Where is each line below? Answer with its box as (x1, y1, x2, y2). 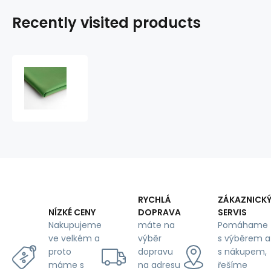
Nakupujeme (48, 219, 102, 232)
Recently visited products (12, 13, 201, 33)
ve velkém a (48, 232, 100, 245)
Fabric (76, 69, 107, 83)
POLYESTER (76, 93, 128, 108)
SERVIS (218, 206, 247, 218)
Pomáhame (218, 218, 268, 231)
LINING (76, 81, 106, 96)
